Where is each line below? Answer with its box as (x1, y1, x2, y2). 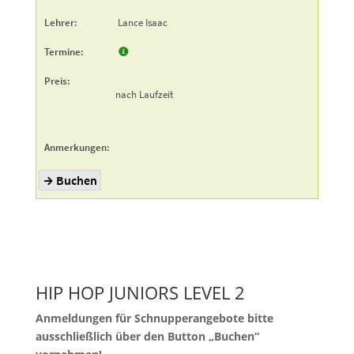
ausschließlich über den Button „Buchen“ (35, 328, 259, 344)
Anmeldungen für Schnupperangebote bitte (35, 310, 273, 326)
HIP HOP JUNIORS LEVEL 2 (35, 280, 245, 304)
